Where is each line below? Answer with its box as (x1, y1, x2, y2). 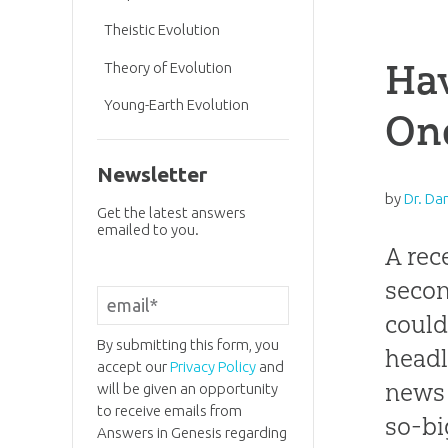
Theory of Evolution (104, 58, 233, 76)
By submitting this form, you (96, 335, 279, 353)
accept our (96, 357, 170, 375)
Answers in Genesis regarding (96, 423, 287, 441)
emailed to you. (96, 221, 199, 239)
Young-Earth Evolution (104, 96, 250, 114)
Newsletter (96, 163, 207, 187)
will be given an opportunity (96, 379, 278, 397)
